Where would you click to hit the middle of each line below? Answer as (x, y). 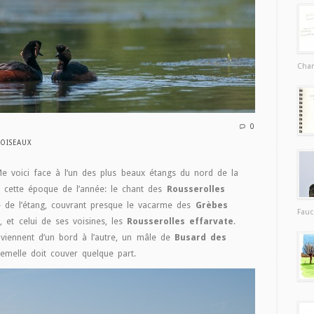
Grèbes (211, 205)
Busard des (200, 237)
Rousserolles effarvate (180, 221)
